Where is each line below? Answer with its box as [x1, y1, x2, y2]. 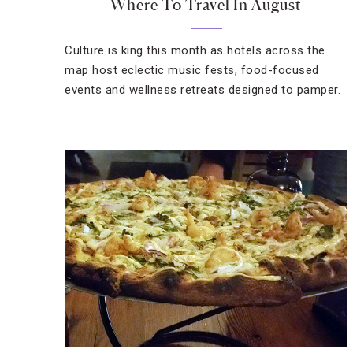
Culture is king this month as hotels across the [65, 43, 325, 58]
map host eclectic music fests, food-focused [65, 63, 319, 77]
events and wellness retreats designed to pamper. [65, 83, 340, 97]
